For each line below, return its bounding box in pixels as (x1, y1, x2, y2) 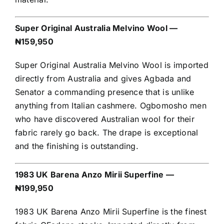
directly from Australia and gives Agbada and (15, 73, 191, 84)
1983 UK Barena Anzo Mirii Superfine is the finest (15, 206, 206, 217)
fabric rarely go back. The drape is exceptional (15, 127, 198, 138)
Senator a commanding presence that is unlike (15, 87, 194, 97)
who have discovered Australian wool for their (15, 114, 194, 124)
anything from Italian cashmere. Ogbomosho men (15, 100, 206, 111)
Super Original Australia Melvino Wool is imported (15, 60, 208, 70)
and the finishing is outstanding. (15, 141, 138, 151)
